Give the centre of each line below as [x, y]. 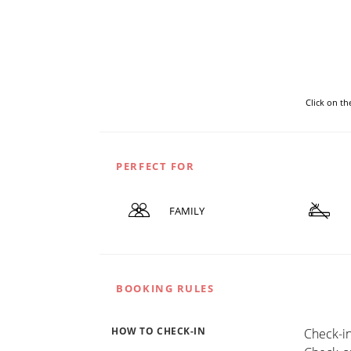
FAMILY [186, 211]
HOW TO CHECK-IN [159, 331]
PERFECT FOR [156, 166]
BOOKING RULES [165, 288]
